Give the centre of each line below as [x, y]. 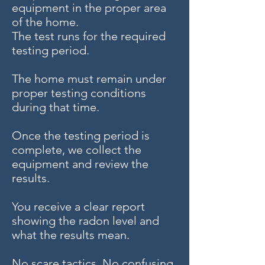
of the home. [45, 22]
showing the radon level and [85, 221]
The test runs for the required [89, 36]
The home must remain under [89, 79]
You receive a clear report [78, 206]
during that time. [56, 107]
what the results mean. [71, 235]
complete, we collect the [77, 150]
